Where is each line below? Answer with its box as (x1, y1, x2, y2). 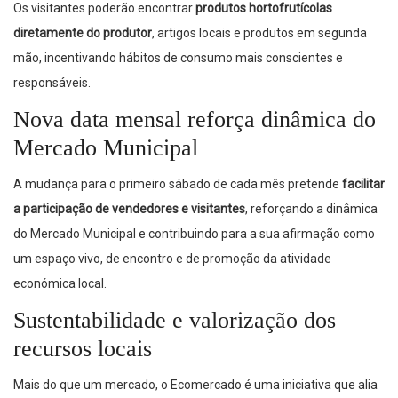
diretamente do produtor (13, 25, 152, 40)
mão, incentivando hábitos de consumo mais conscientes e (13, 50, 343, 65)
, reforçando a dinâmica (245, 201, 378, 216)
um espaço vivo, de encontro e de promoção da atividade (13, 251, 331, 266)
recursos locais (13, 335, 152, 362)
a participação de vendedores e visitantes (13, 201, 245, 216)
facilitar (342, 176, 385, 191)
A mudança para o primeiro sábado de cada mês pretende (13, 176, 342, 191)
